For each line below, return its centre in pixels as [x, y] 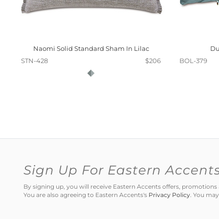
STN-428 [34, 61]
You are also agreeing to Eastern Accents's [86, 195]
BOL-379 [193, 61]
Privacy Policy [169, 195]
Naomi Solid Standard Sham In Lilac [91, 48]
